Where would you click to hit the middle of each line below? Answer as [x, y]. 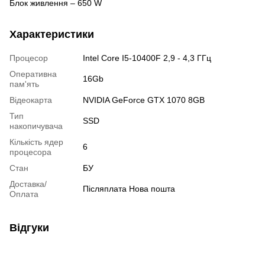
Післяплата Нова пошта [129, 189]
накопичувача [36, 126]
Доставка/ [28, 184]
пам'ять [24, 84]
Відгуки [29, 228]
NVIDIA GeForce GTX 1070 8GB [144, 100]
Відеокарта [31, 100]
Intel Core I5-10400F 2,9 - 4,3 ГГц [147, 58]
